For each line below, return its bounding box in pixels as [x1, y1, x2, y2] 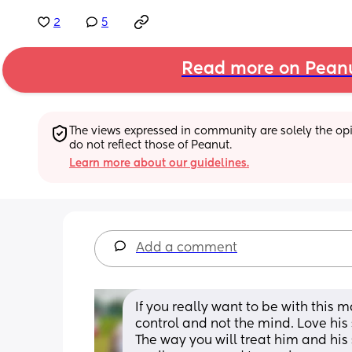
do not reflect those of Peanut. [69, 139, 232, 151]
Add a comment [136, 241, 237, 255]
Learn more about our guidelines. [69, 157, 249, 169]
